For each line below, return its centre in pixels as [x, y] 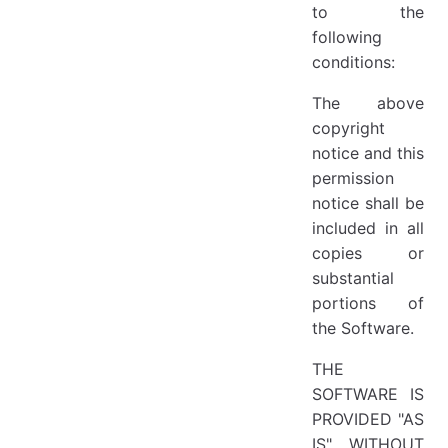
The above [368, 102]
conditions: [353, 61]
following [347, 36]
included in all [368, 227]
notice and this [368, 152]
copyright [348, 127]
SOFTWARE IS [368, 393]
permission [353, 177]
